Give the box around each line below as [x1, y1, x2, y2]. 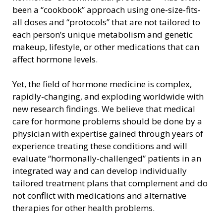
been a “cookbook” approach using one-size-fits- [12, 4, 201, 16]
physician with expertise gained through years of [12, 128, 203, 140]
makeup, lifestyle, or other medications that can [12, 41, 199, 53]
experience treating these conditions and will [12, 140, 187, 152]
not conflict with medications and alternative [12, 190, 186, 202]
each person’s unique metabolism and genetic [12, 29, 193, 41]
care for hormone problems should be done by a [12, 115, 202, 127]
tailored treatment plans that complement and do [12, 177, 208, 189]
